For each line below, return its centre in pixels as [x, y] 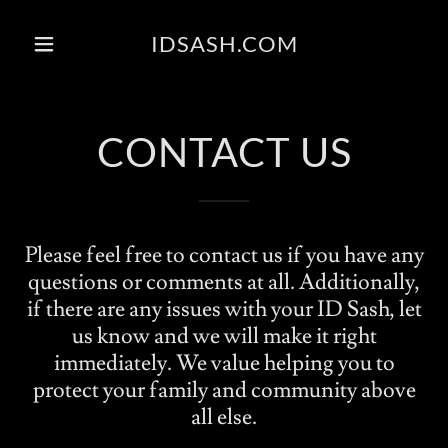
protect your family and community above [224, 390]
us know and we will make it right [224, 336]
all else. [224, 417]
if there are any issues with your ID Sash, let [224, 309]
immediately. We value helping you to [224, 363]
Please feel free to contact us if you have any [224, 255]
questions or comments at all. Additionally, [224, 282]
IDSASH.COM [224, 43]
